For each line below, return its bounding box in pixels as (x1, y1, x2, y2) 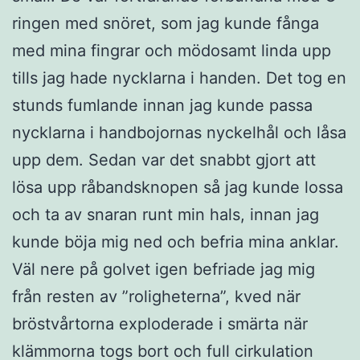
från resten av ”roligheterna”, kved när (12, 286, 301, 306)
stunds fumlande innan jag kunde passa (12, 95, 313, 115)
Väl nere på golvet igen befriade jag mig (12, 259, 315, 279)
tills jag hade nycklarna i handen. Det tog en (12, 67, 346, 88)
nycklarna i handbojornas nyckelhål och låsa (12, 122, 346, 142)
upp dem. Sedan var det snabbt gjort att (12, 149, 316, 170)
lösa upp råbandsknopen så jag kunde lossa (12, 177, 343, 197)
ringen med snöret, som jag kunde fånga (12, 13, 319, 33)
